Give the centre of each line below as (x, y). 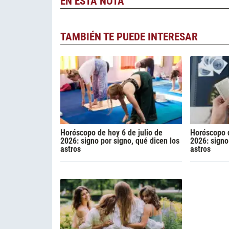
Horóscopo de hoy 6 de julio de (111, 132)
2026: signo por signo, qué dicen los (120, 141)
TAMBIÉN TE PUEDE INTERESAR (129, 37)
